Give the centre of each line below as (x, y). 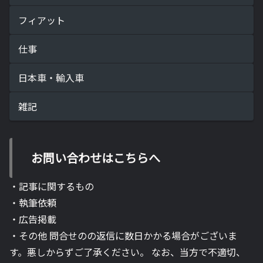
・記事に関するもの (52, 186)
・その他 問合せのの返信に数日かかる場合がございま (123, 235)
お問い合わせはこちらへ (96, 157)
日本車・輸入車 (51, 77)
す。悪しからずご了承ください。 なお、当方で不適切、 (127, 252)
